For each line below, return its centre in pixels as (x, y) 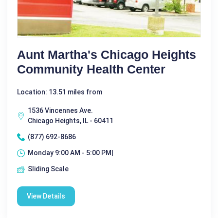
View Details (46, 196)
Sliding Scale (48, 169)
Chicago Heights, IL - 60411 (71, 121)
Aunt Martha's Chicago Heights (107, 55)
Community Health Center (91, 69)
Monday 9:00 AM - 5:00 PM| (71, 153)
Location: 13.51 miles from (60, 92)
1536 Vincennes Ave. (60, 111)
